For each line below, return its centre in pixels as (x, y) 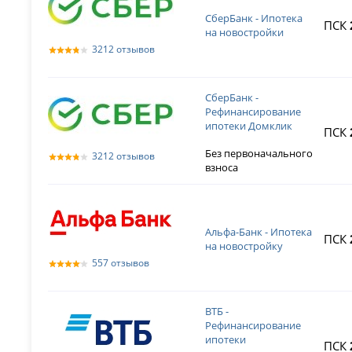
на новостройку (244, 246)
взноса (222, 167)
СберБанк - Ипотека (254, 18)
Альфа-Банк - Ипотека (259, 232)
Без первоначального (259, 153)
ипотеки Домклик (249, 125)
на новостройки (245, 32)
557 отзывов (121, 263)
